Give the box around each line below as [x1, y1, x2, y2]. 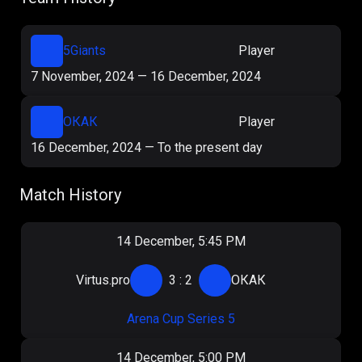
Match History [19, 185, 121, 205]
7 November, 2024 [31, 69, 134, 85]
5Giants [63, 43, 106, 59]
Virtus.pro [76, 272, 131, 288]
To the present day [158, 140, 263, 156]
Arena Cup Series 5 [126, 311, 235, 327]
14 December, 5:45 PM [116, 234, 246, 250]
